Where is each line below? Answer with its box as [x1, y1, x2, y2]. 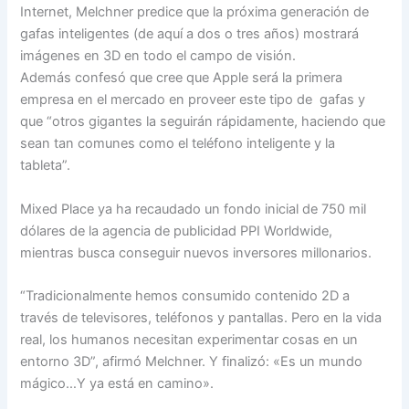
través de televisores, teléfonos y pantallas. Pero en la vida [20, 309, 383, 327]
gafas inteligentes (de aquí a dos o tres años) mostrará [20, 26, 360, 43]
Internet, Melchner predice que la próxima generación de [20, 4, 370, 21]
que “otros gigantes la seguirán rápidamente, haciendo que [20, 113, 386, 131]
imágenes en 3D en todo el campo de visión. [20, 47, 297, 65]
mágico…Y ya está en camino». [20, 375, 215, 393]
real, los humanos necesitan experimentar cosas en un [20, 331, 359, 349]
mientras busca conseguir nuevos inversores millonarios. [20, 244, 372, 261]
